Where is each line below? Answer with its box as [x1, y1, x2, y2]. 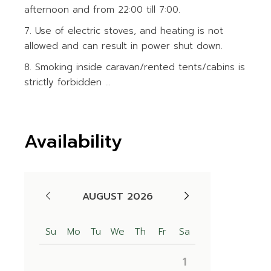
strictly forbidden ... [24, 76, 111, 89]
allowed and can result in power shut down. [24, 39, 223, 53]
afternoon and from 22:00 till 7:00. [24, 3, 181, 16]
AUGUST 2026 [82, 189, 153, 204]
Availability [24, 128, 123, 155]
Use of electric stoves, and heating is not [35, 24, 224, 38]
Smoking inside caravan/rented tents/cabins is [35, 60, 246, 74]
